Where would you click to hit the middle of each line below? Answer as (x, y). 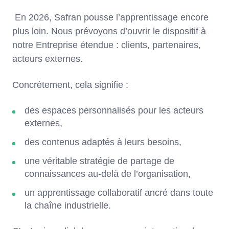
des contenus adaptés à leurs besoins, (103, 142)
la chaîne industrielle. (68, 206)
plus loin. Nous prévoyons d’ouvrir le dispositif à (109, 31)
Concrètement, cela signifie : (70, 85)
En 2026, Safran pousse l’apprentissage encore (110, 18)
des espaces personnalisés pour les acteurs (114, 111)
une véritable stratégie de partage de (99, 161)
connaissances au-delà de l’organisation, (108, 174)
